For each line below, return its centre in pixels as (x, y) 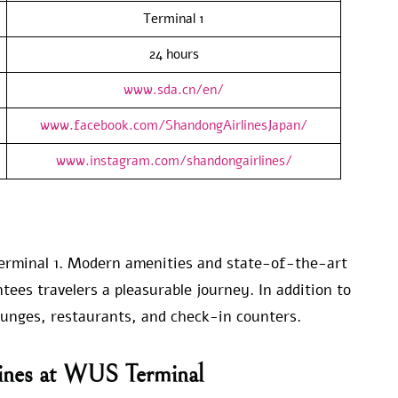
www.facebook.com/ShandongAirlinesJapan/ (174, 125)
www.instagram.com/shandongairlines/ (174, 160)
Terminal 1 (174, 18)
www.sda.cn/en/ (174, 89)
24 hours (174, 54)
